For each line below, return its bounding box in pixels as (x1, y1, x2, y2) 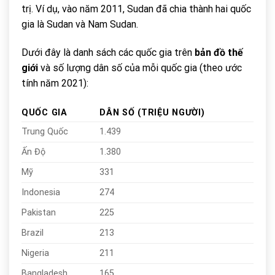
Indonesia (21, 187, 60, 198)
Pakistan (21, 207, 56, 218)
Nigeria (21, 247, 49, 258)
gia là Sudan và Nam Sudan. (21, 18, 138, 31)
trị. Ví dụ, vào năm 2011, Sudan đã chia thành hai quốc (21, 3, 251, 15)
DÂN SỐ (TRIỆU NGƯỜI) (99, 107, 205, 118)
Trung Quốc (21, 126, 68, 137)
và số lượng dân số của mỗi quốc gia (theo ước (38, 62, 242, 74)
